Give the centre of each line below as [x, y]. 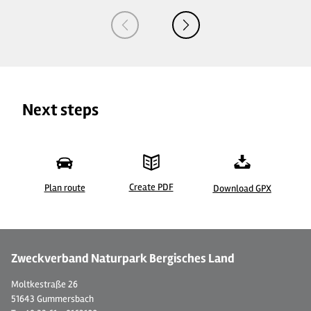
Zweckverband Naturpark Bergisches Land [123, 259]
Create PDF [151, 187]
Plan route [65, 188]
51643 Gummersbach [52, 299]
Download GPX [242, 188]
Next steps [60, 109]
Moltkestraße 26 [44, 285]
